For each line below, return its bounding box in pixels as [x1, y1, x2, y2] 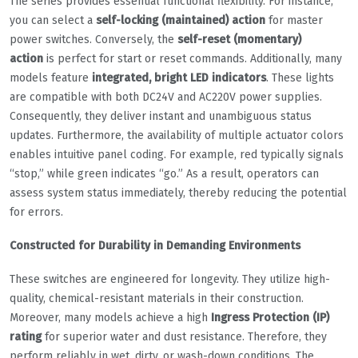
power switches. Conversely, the [10, 32, 177, 46]
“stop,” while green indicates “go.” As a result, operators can [10, 166, 319, 181]
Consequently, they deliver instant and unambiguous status [10, 109, 312, 123]
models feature [10, 70, 92, 85]
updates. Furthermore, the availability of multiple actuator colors [10, 128, 344, 142]
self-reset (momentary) [177, 32, 301, 46]
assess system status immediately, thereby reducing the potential [10, 185, 347, 200]
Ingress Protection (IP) [211, 310, 329, 324]
